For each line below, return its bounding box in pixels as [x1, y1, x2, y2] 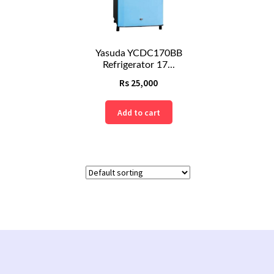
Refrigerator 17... [102, 59, 175, 70]
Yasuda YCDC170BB [95, 48, 182, 58]
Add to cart [117, 106, 160, 118]
